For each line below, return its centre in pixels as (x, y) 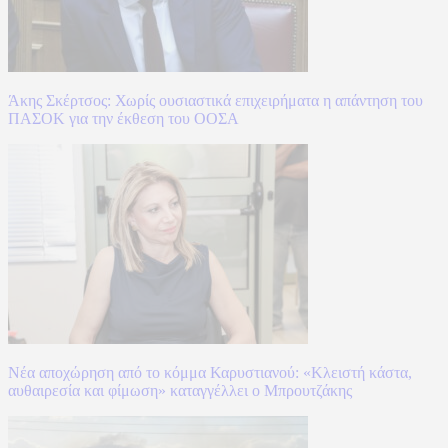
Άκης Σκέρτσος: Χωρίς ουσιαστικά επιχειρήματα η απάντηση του (215, 101)
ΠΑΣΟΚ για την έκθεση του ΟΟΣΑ (123, 119)
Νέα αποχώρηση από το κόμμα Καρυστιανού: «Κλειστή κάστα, (210, 373)
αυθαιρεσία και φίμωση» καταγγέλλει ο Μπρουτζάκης (180, 391)
